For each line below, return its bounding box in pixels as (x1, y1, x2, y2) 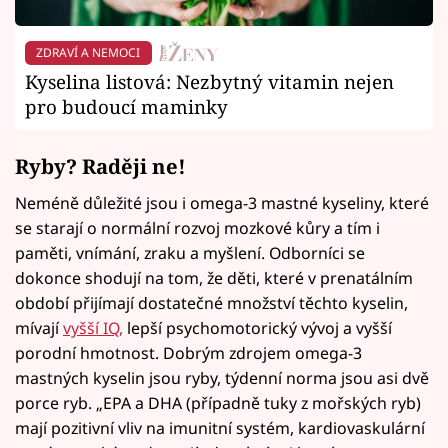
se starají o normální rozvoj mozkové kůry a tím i (15, 217, 380, 240)
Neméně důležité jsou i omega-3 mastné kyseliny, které (15, 192, 429, 215)
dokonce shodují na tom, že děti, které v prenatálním (15, 267, 413, 290)
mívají (15, 317, 63, 340)
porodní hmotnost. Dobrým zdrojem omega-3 (15, 342, 362, 365)
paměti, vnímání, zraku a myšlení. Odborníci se (15, 242, 365, 265)
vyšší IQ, (63, 317, 123, 340)
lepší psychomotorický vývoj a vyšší (123, 317, 392, 340)
